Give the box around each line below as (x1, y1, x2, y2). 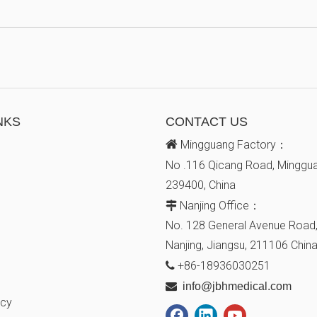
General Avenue (208, 219, 289, 233)
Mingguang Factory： (178, 138, 287, 152)
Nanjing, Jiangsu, (166, 238, 250, 253)
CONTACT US (166, 115, 248, 129)
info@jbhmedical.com (183, 280, 292, 293)
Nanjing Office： (177, 199, 260, 213)
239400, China (166, 178, 236, 192)
